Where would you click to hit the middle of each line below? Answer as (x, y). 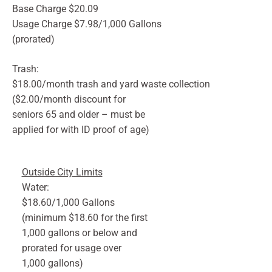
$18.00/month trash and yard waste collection (111, 85)
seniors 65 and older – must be (79, 115)
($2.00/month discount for (69, 100)
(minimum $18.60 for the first (84, 218)
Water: (35, 188)
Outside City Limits (62, 173)
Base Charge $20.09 (55, 9)
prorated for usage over (71, 249)
